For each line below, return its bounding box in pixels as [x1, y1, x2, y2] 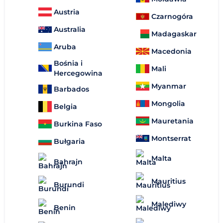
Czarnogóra [151, 11, 193, 21]
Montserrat [151, 133, 191, 143]
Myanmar [151, 81, 186, 91]
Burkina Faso [54, 119, 102, 129]
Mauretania [151, 116, 194, 125]
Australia [54, 25, 86, 34]
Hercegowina [54, 68, 103, 78]
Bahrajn [54, 157, 83, 166]
